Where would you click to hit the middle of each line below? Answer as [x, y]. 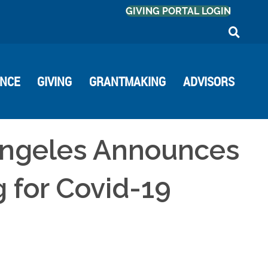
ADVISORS [209, 81]
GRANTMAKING [128, 81]
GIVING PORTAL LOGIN [178, 11]
